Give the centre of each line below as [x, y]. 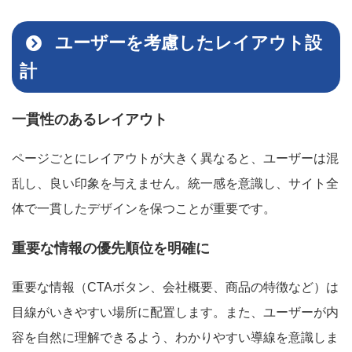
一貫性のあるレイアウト [90, 120]
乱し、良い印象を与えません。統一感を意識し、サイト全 [175, 184]
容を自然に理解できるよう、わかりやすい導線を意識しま [175, 338]
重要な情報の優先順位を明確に [111, 249]
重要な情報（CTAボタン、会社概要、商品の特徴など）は [175, 288]
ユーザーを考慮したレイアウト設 [189, 42]
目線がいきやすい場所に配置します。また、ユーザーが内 [175, 313]
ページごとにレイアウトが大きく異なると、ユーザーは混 [175, 159]
